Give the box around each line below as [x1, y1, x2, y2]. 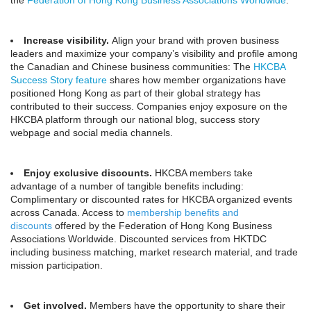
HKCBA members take [152, 167, 253, 178]
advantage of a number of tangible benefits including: [10, 180, 244, 192]
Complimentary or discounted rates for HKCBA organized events [10, 194, 292, 205]
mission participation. [10, 260, 103, 271]
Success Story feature [10, 74, 107, 85]
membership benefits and [127, 207, 239, 218]
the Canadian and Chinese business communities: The [10, 61, 253, 72]
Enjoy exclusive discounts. [24, 167, 152, 178]
